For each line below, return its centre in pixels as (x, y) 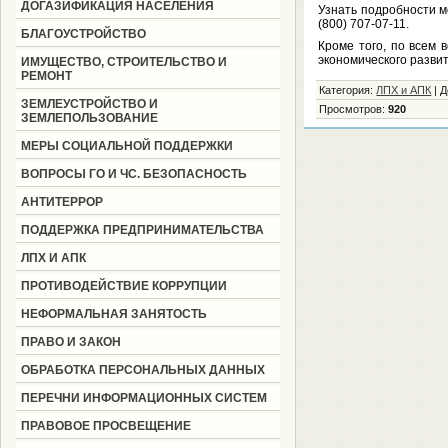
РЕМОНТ (46, 76)
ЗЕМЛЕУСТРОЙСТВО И (89, 104)
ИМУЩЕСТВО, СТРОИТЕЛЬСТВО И (123, 62)
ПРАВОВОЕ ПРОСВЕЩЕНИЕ (105, 426)
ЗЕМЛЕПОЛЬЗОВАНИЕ (89, 118)
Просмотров (351, 109)
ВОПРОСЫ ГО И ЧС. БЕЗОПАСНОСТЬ (133, 174)
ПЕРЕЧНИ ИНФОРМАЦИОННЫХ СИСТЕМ (143, 398)
